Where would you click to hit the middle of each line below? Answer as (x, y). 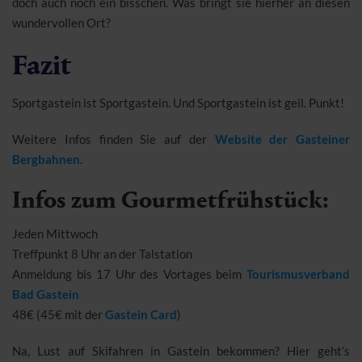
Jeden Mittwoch (55, 233)
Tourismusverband (298, 274)
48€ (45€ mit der (59, 314)
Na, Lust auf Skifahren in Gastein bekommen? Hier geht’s (181, 350)
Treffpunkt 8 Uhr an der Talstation (102, 253)
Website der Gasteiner (282, 139)
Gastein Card (141, 314)
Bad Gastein (46, 294)
